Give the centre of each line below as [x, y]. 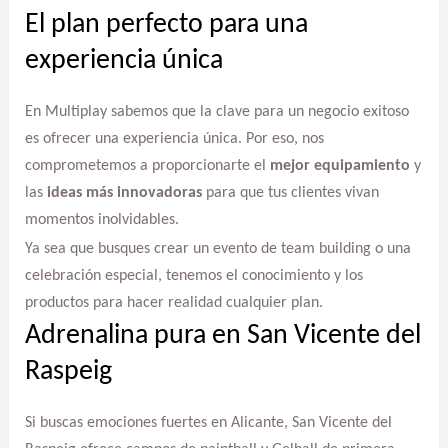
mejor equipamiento [339, 166]
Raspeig [68, 372]
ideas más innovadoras [124, 193]
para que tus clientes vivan [290, 193]
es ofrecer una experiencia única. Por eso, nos [174, 139]
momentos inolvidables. [101, 220]
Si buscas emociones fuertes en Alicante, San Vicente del [208, 423]
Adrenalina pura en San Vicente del [222, 336]
